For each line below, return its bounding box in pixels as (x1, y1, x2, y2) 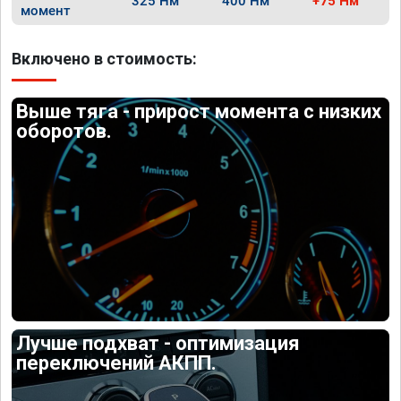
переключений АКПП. (16, 351, 218, 374)
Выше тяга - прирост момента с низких (16, 100, 382, 123)
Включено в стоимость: (12, 49, 197, 68)
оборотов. (16, 120, 113, 142)
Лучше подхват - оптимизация (16, 331, 301, 354)
